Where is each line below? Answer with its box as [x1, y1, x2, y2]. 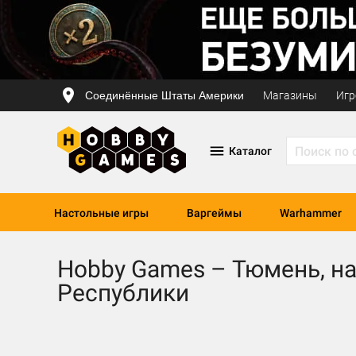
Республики [57, 279, 189, 308]
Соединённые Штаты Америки [85, 88, 244, 102]
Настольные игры [54, 207, 149, 219]
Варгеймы [187, 207, 242, 219]
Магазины [263, 89, 317, 102]
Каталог [228, 145, 272, 157]
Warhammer [280, 207, 342, 219]
